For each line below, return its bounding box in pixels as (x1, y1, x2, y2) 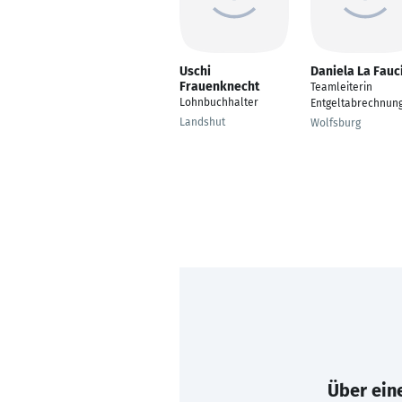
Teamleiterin (310, 81, 372, 93)
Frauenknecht (179, 79, 259, 94)
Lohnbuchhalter (179, 96, 258, 109)
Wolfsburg (310, 117, 361, 129)
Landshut (179, 116, 225, 128)
